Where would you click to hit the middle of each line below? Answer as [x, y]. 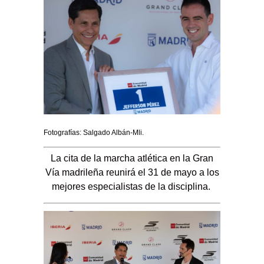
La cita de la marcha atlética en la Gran [132, 159]
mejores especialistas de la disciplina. [132, 187]
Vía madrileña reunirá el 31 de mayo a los [132, 173]
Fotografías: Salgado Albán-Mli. [94, 132]
